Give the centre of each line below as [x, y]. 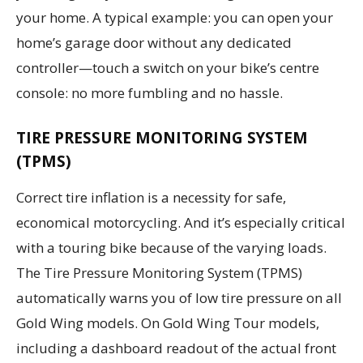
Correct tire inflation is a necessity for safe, [151, 197]
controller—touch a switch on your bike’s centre [168, 67]
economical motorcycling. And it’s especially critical [181, 222]
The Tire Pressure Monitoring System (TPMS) [159, 272]
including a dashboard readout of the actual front [176, 348]
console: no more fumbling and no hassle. [149, 92]
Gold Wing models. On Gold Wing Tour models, [168, 322]
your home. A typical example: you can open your [175, 17]
